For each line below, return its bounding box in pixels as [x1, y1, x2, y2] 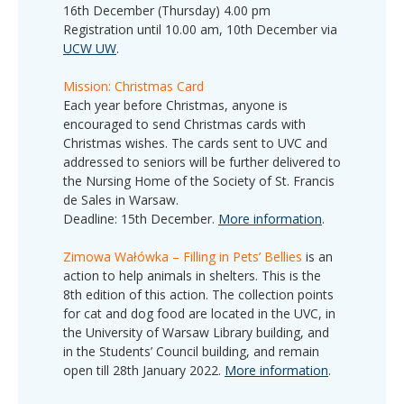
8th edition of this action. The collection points [63, 285, 334, 303]
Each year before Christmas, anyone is [63, 96, 288, 114]
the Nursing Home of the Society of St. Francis [63, 171, 335, 189]
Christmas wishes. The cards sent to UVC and [63, 133, 327, 151]
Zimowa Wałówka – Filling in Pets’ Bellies [63, 247, 302, 265]
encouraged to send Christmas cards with [63, 115, 306, 133]
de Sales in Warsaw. [63, 190, 182, 208]
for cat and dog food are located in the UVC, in [63, 304, 335, 322]
